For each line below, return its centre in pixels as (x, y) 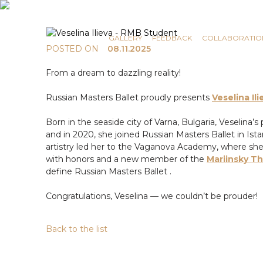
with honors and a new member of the (126, 159)
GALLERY (125, 38)
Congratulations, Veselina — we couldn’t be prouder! (152, 196)
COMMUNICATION (117, 22)
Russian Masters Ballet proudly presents (129, 97)
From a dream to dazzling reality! (113, 73)
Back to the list (77, 229)
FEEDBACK (172, 38)
